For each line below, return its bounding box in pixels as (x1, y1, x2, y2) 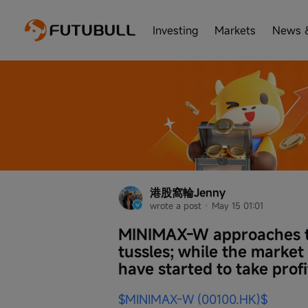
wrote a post (150, 199, 201, 212)
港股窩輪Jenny (150, 185, 225, 200)
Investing (153, 23, 198, 38)
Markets (214, 23, 256, 38)
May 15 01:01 (212, 199, 263, 212)
